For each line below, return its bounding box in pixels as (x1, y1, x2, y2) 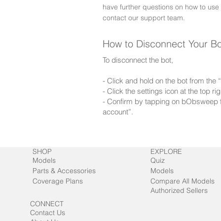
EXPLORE (150, 147, 183, 156)
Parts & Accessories (33, 166, 96, 175)
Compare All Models (150, 176, 215, 185)
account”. (103, 107, 133, 116)
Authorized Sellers (150, 185, 208, 195)
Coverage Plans (33, 176, 83, 185)
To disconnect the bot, (103, 55, 173, 65)
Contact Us (30, 208, 66, 217)
